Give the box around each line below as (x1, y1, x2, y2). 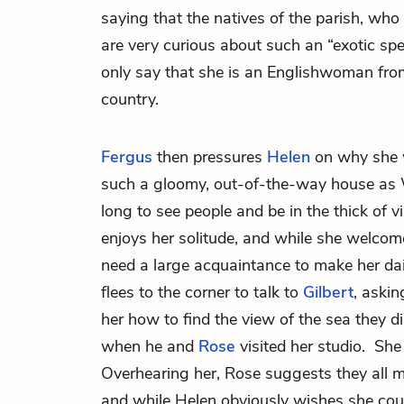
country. (101, 88, 159, 110)
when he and (101, 335, 198, 357)
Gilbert (303, 281, 353, 303)
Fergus (101, 146, 152, 168)
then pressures (152, 146, 267, 168)
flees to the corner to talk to (101, 281, 303, 303)
